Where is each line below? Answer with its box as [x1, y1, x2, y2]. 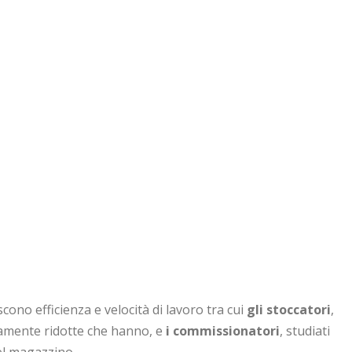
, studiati [280, 321, 330, 339]
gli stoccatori [247, 300, 331, 318]
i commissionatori [166, 321, 280, 339]
